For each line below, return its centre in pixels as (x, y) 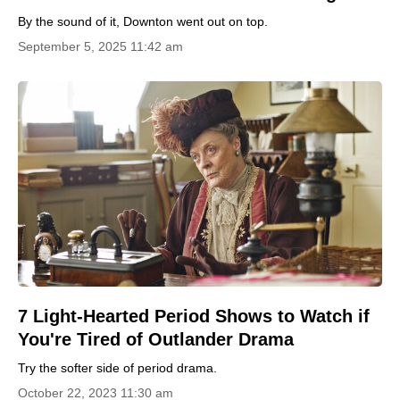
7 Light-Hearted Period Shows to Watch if (194, 316)
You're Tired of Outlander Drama (156, 339)
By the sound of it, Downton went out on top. (143, 21)
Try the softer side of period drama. (117, 367)
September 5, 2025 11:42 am (100, 46)
